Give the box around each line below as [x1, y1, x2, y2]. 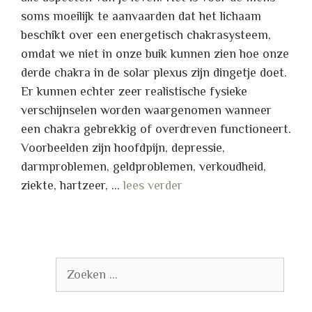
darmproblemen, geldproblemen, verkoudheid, [21, 159, 266, 173]
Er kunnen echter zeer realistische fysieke [21, 84, 247, 98]
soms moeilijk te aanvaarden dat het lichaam [21, 9, 261, 23]
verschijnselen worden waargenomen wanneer [21, 103, 272, 117]
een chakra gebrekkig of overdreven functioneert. [21, 122, 291, 136]
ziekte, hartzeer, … [21, 178, 123, 192]
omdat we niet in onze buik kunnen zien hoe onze [21, 47, 289, 61]
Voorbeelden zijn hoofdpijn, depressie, [21, 141, 225, 155]
